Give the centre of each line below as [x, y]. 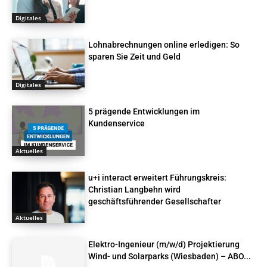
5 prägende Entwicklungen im [144, 111]
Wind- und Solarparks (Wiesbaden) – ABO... [170, 256]
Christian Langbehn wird [135, 190]
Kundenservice [117, 123]
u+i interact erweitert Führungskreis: [158, 178]
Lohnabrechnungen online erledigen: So [164, 44]
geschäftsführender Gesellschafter [155, 202]
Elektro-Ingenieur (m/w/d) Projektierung [164, 244]
